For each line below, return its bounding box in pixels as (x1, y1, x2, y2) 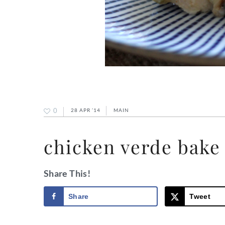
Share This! (44, 168, 90, 179)
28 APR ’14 (71, 107, 100, 114)
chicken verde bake (44, 134, 220, 159)
